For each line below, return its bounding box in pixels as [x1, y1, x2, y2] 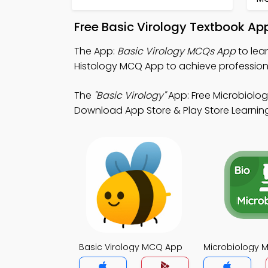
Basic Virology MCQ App [79, 241, 182, 253]
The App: [74, 44, 117, 58]
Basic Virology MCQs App [117, 44, 236, 58]
